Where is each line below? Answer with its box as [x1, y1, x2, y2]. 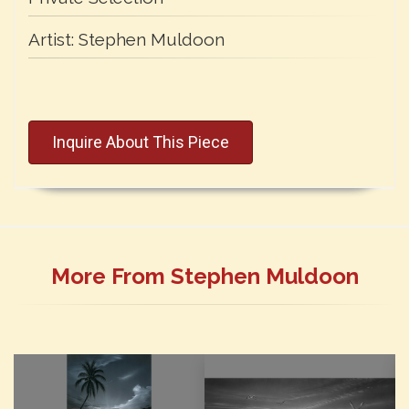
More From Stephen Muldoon [50, 262, 359, 289]
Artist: [28, 28, 79, 49]
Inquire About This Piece [52, 131, 229, 152]
